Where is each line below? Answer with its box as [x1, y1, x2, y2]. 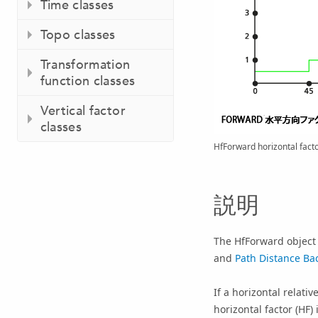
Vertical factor [40, 102, 126, 119]
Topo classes [40, 26, 116, 43]
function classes [40, 72, 136, 89]
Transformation [40, 56, 131, 73]
